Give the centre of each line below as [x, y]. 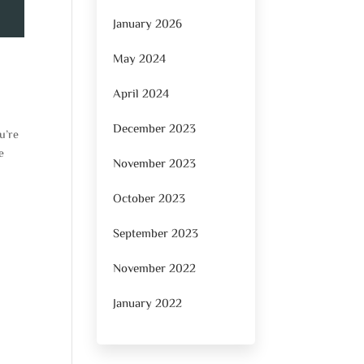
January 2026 [148, 24]
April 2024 [141, 94]
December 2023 [155, 129]
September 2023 [156, 234]
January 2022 [148, 304]
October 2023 [149, 199]
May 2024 [140, 59]
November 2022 [155, 269]
